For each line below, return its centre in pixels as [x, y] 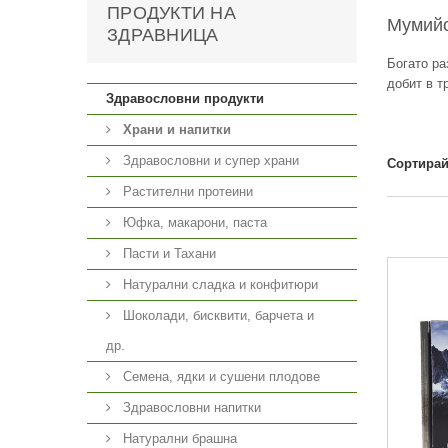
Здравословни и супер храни [209, 160]
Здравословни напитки [190, 407]
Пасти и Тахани [167, 253]
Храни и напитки [177, 129]
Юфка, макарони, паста [193, 222]
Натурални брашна [178, 438]
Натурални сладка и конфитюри [218, 284]
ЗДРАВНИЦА [163, 35]
